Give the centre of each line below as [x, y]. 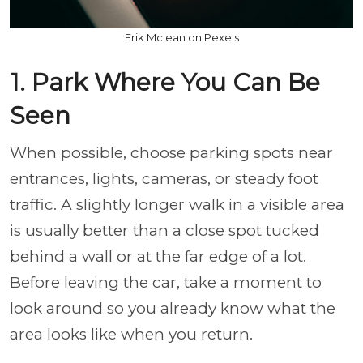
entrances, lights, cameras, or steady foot [164, 178]
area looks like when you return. [131, 334]
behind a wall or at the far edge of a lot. [158, 256]
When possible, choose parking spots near [171, 152]
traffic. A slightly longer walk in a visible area [177, 204]
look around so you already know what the [173, 308]
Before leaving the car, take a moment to [166, 282]
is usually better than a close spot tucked [164, 230]
